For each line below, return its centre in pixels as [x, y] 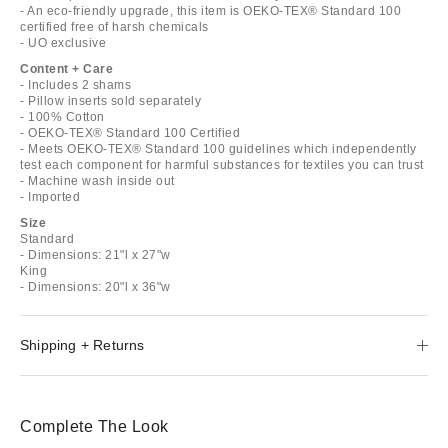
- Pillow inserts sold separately [110, 100]
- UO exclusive [63, 42]
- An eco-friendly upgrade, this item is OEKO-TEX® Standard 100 [210, 10]
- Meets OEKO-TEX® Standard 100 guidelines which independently [218, 148]
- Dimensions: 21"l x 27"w [95, 254]
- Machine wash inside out [97, 180]
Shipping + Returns [82, 344]
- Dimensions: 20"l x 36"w [95, 286]
